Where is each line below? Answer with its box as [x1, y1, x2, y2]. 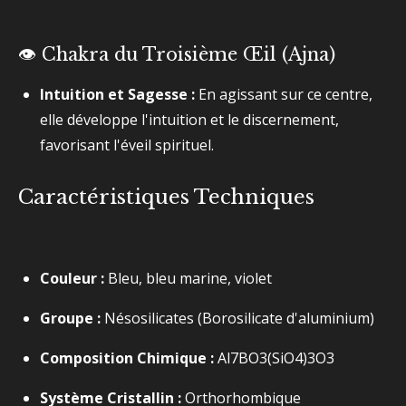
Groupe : [40, 308, 101, 328]
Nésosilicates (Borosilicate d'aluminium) [101, 308, 374, 328]
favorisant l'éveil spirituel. [40, 135, 214, 155]
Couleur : [40, 268, 104, 288]
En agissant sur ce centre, [195, 84, 372, 104]
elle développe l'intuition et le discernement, [40, 110, 339, 130]
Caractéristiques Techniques [18, 184, 314, 209]
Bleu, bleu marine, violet [104, 268, 272, 288]
